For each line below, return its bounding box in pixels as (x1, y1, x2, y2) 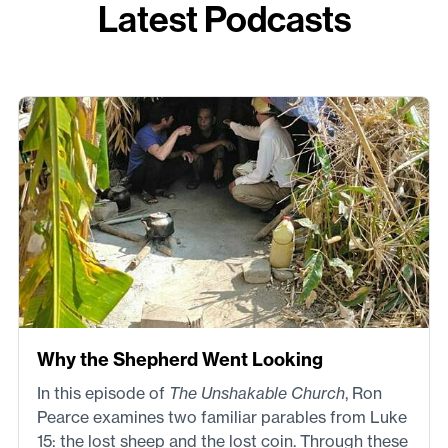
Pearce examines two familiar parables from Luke (37, 406, 407, 427)
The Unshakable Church (169, 382, 345, 403)
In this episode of (37, 382, 169, 403)
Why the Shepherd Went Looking (37, 347, 323, 371)
